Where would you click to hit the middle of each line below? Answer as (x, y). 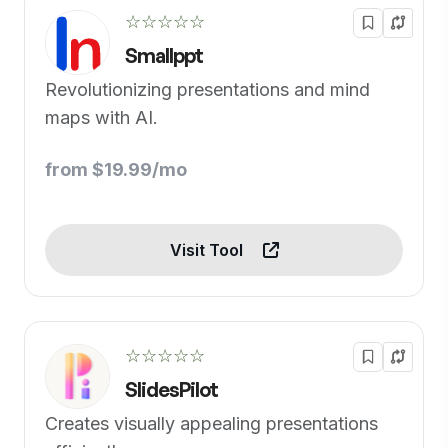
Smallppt (164, 55)
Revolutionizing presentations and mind (207, 89)
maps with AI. (101, 117)
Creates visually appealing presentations (211, 423)
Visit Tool (208, 250)
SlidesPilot (171, 389)
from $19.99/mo (116, 169)
